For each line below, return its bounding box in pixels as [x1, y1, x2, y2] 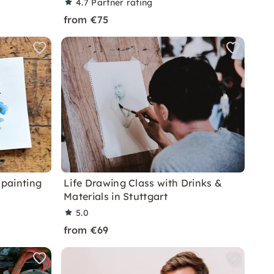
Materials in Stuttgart [64, 190, 168, 202]
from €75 [64, 13, 109, 26]
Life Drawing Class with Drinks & [64, 177, 223, 189]
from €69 [64, 224, 109, 236]
